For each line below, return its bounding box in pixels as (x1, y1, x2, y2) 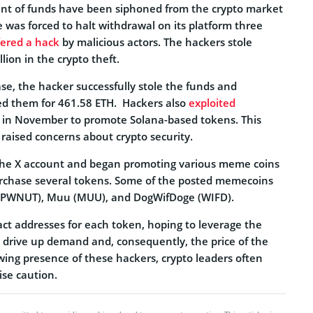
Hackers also (122, 95, 189, 110)
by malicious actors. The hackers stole (59, 34, 252, 49)
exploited (189, 95, 235, 110)
